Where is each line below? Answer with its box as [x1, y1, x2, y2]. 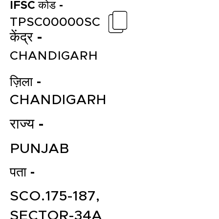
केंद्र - [10, 31, 43, 44]
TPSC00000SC [10, 16, 100, 28]
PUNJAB [10, 142, 69, 156]
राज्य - [10, 117, 44, 131]
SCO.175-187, [10, 189, 100, 203]
